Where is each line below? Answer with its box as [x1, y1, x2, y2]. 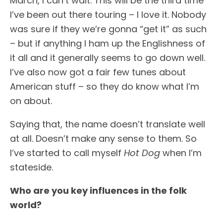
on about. [10, 95, 52, 107]
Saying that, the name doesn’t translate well [10, 118, 205, 130]
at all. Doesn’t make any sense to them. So [10, 132, 197, 145]
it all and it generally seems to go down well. [10, 52, 205, 64]
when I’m [160, 147, 202, 159]
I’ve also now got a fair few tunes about [10, 66, 186, 78]
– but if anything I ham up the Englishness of [10, 37, 205, 50]
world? [10, 199, 42, 211]
